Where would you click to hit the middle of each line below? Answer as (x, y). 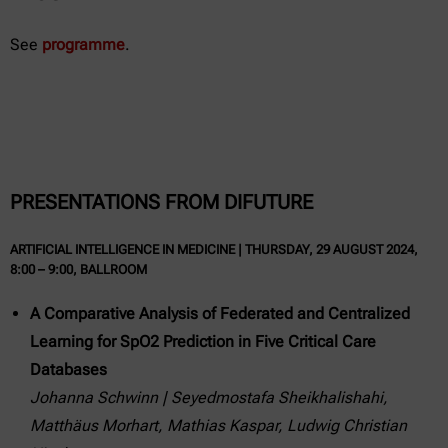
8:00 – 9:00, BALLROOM (80, 269)
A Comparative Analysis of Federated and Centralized (220, 313)
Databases (68, 369)
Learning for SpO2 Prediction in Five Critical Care (203, 341)
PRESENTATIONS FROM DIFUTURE (161, 201)
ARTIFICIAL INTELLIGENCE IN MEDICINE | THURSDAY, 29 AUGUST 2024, (214, 249)
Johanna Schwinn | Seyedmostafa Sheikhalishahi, (209, 397)
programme (83, 45)
